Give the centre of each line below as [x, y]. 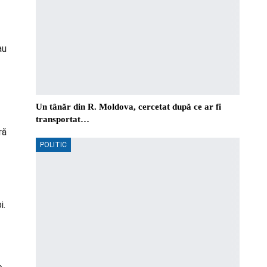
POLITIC [53, 145]
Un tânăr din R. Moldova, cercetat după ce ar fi [128, 106]
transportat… [63, 119]
